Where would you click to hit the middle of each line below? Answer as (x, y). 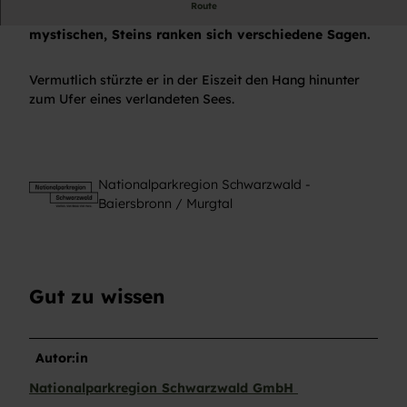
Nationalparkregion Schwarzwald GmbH (164, 387)
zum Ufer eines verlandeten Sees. (132, 99)
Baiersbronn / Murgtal (166, 203)
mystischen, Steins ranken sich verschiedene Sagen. (200, 35)
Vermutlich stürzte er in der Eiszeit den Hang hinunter (194, 79)
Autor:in (62, 357)
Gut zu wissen (97, 297)
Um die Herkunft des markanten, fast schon (174, 16)
